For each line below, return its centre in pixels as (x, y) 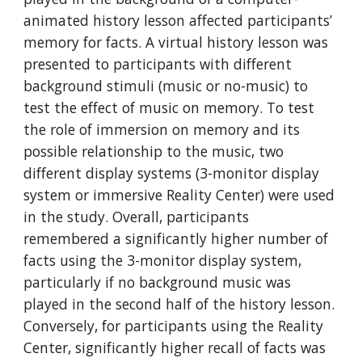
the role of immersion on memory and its (162, 129)
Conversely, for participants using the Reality (174, 326)
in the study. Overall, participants (137, 217)
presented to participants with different (158, 64)
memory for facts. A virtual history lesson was (176, 42)
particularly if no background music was (158, 282)
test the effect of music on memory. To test (169, 107)
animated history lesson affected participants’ (178, 20)
